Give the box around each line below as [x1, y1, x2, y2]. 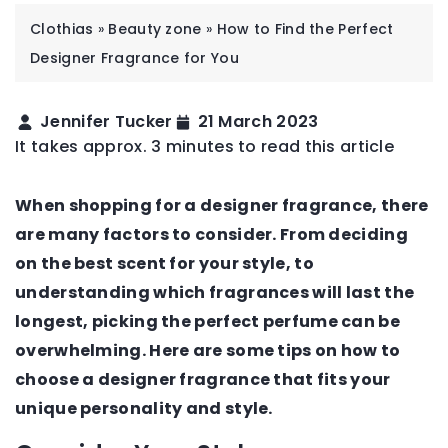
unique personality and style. [15, 397, 273, 421]
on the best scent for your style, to [15, 252, 314, 276]
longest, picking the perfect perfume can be [15, 310, 400, 334]
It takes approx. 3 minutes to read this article [15, 135, 395, 159]
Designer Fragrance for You [30, 48, 239, 69]
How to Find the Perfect [216, 19, 394, 40]
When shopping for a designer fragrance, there [15, 194, 429, 218]
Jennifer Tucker [40, 110, 173, 134]
